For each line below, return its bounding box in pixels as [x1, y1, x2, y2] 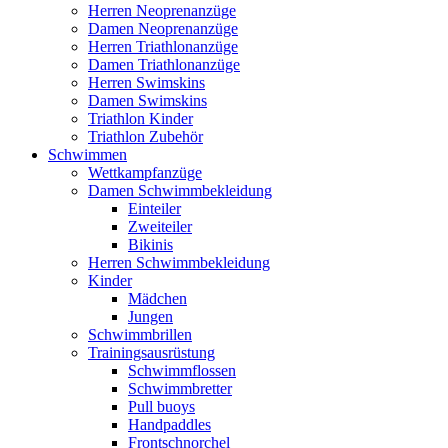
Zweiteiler [128, 218, 192, 235]
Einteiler [128, 200, 181, 217]
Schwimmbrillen [88, 326, 192, 343]
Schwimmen [48, 146, 127, 163]
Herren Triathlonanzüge [88, 38, 238, 55]
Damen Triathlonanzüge [88, 56, 240, 73]
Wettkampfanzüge [88, 164, 202, 181]
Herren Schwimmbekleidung [88, 254, 270, 271]
